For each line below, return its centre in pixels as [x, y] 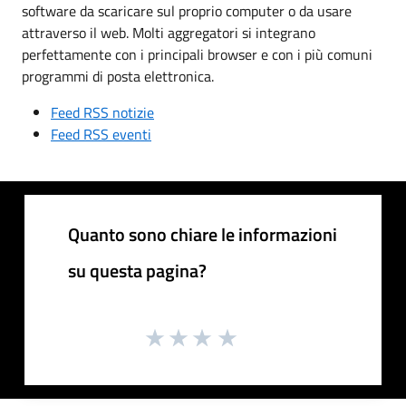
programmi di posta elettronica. [118, 76]
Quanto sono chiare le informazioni [203, 234]
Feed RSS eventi [101, 134]
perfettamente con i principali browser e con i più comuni [197, 54]
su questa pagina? [137, 270]
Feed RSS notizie [102, 112]
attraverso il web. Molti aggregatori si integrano [169, 32]
